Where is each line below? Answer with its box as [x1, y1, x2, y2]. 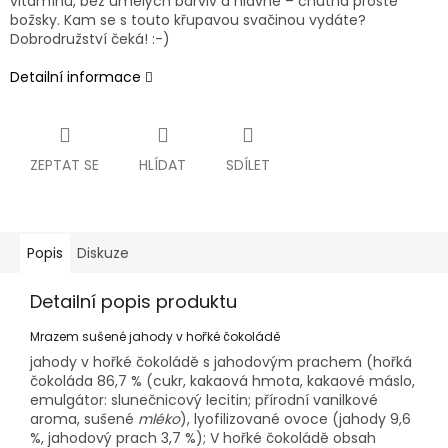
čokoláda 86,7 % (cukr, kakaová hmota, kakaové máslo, [30, 371, 415, 392]
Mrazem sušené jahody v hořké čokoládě [30, 328, 280, 346]
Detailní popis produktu [30, 289, 237, 315]
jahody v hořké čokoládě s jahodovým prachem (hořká [30, 352, 412, 373]
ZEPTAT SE [30, 155, 99, 176]
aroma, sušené [30, 409, 138, 430]
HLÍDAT [139, 155, 186, 176]
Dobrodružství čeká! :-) [10, 29, 170, 50]
